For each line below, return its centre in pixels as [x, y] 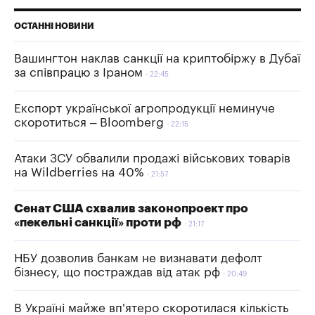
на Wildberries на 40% [79, 172]
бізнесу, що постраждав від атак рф [117, 272]
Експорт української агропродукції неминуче [144, 108]
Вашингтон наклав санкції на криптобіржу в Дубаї [157, 58]
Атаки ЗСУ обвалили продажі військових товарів [152, 158]
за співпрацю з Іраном [78, 72]
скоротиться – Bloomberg [89, 122]
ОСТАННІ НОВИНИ [54, 26]
